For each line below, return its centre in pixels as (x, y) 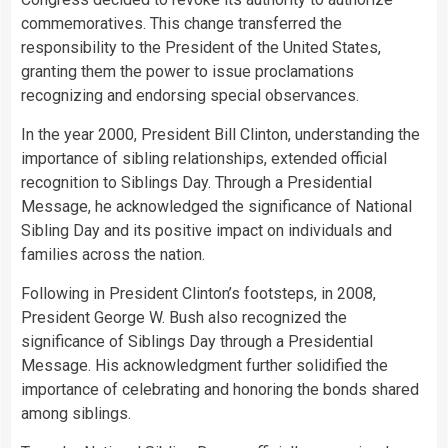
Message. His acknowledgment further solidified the (204, 366)
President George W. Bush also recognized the (184, 318)
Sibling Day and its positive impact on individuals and (206, 231)
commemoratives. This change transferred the (181, 24)
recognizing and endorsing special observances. (190, 96)
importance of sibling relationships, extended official (204, 159)
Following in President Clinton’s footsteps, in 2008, (198, 294)
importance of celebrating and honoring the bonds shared (220, 390)
